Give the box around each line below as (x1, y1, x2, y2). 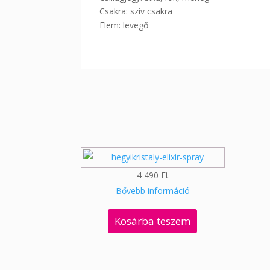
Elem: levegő (99, 19, 149, 31)
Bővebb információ (115, 184, 190, 196)
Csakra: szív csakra (99, 5, 173, 17)
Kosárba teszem (115, 213, 191, 228)
